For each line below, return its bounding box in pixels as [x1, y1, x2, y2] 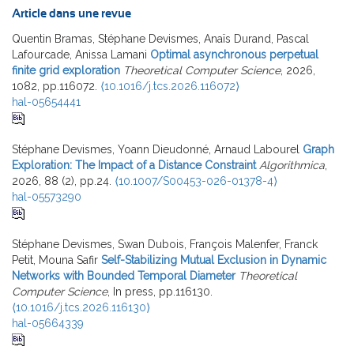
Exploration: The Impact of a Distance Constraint [12, 158, 256, 171]
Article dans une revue [12, 7, 131, 20]
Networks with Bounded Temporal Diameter [12, 269, 235, 282]
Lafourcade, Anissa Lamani [12, 47, 147, 61]
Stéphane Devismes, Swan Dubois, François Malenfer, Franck [12, 237, 318, 250]
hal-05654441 [12, 95, 81, 108]
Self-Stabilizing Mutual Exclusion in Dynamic [101, 253, 326, 266]
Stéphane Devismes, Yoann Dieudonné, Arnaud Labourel [12, 142, 299, 156]
